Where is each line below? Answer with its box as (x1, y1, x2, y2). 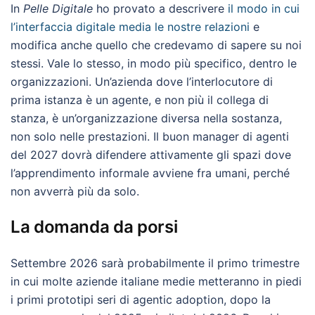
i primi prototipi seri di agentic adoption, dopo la (11, 292, 271, 307)
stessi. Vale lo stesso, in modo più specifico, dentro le (11, 56, 297, 70)
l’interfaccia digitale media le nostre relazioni (11, 20, 250, 34)
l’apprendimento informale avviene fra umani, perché (11, 166, 290, 180)
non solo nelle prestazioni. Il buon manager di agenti (11, 129, 289, 143)
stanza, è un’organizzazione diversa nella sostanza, (11, 111, 282, 125)
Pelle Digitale (23, 1, 93, 15)
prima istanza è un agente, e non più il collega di (11, 93, 269, 107)
